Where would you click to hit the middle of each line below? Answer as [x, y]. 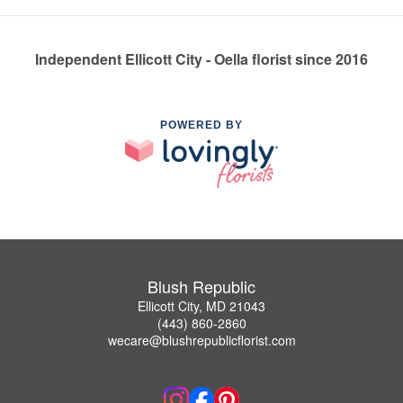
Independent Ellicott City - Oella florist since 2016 [201, 58]
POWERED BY [201, 125]
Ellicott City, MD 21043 [201, 306]
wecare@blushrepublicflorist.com [201, 340]
